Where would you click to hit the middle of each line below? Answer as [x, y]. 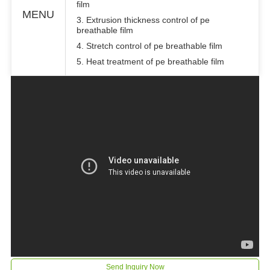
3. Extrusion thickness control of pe [143, 20]
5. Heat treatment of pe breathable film [150, 61]
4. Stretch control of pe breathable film [149, 46]
